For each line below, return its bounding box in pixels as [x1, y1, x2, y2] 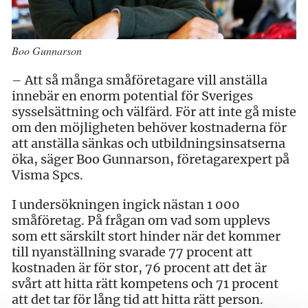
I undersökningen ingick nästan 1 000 [12, 197, 240, 213]
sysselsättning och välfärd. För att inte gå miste [12, 104, 296, 120]
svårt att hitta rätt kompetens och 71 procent [12, 276, 278, 292]
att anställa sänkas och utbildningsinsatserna [12, 135, 285, 152]
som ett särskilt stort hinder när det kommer [12, 228, 280, 245]
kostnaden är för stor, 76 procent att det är [12, 260, 267, 276]
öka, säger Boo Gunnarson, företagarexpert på [12, 151, 289, 168]
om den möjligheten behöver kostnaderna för [12, 120, 287, 136]
